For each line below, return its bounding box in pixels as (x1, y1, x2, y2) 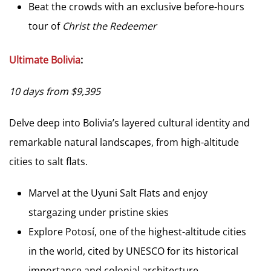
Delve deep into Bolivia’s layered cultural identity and (9, 116, 250, 129)
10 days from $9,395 (9, 84, 100, 98)
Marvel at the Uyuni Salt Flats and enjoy (28, 186, 207, 200)
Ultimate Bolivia (9, 53, 80, 67)
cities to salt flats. (9, 154, 88, 168)
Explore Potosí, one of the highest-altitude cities (28, 224, 246, 238)
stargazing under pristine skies (28, 205, 169, 219)
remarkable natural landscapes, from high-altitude (9, 135, 239, 149)
